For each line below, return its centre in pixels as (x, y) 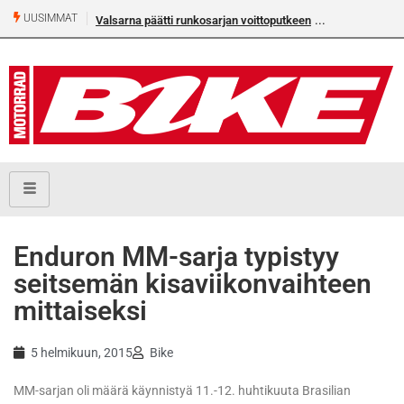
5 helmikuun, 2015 (82, 353)
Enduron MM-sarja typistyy (176, 257)
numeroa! (333, 46)
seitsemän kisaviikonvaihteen (193, 284)
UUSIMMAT (49, 18)
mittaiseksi (80, 311)
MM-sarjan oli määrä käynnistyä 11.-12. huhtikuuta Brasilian (182, 391)
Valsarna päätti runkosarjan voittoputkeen (187, 20)
